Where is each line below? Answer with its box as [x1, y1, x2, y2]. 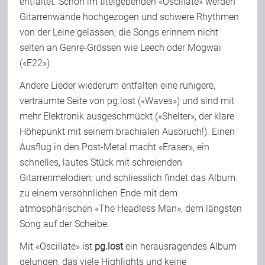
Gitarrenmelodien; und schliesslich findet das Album [20, 172, 236, 184]
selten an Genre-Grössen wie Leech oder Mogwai [20, 42, 222, 54]
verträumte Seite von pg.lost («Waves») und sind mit [20, 95, 235, 107]
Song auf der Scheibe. [20, 218, 110, 230]
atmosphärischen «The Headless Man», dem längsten [20, 203, 243, 215]
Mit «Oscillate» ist [20, 241, 95, 253]
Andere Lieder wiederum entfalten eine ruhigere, [20, 80, 216, 92]
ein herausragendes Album [123, 241, 237, 253]
